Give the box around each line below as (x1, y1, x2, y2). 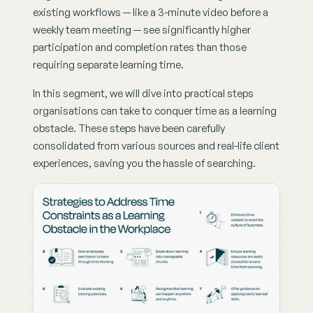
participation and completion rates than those (33, 41, 247, 54)
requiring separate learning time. (33, 58, 184, 71)
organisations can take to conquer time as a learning (33, 104, 277, 117)
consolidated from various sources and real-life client (33, 139, 279, 152)
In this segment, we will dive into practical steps (33, 87, 254, 100)
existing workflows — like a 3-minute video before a (33, 6, 268, 19)
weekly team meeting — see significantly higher (33, 23, 251, 36)
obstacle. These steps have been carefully (33, 122, 225, 135)
